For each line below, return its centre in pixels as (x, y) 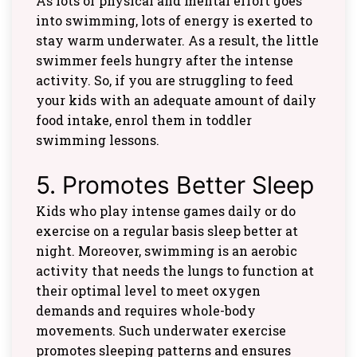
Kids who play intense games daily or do (166, 210)
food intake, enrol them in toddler (144, 120)
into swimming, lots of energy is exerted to (174, 20)
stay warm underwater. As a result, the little (177, 40)
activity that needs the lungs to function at (175, 270)
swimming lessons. (98, 139)
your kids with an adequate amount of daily (176, 100)
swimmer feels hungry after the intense (165, 60)
